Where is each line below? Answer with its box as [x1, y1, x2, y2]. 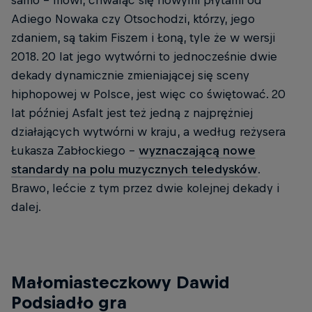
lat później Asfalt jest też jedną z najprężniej [11, 106, 253, 120]
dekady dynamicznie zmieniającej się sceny [11, 68, 249, 83]
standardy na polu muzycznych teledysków [11, 162, 258, 177]
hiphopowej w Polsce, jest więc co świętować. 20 [11, 87, 286, 102]
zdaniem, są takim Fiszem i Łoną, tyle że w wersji [11, 31, 275, 45]
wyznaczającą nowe [139, 143, 256, 158]
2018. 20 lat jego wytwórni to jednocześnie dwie [11, 49, 277, 64]
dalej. [11, 200, 41, 214]
